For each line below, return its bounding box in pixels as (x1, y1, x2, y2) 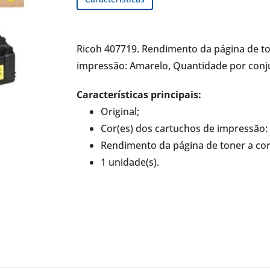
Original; (100, 105, 139, 118)
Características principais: (76, 88, 201, 101)
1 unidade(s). (100, 155, 159, 169)
